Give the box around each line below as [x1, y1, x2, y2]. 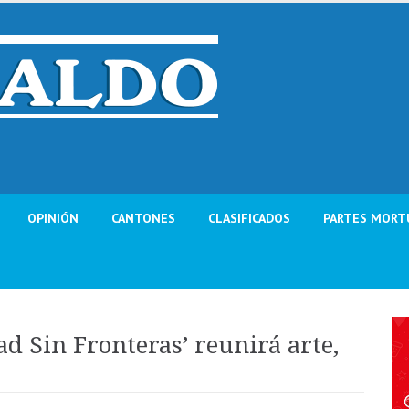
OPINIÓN [27, 210, 79, 226]
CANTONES [111, 210, 175, 226]
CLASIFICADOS [208, 210, 290, 226]
